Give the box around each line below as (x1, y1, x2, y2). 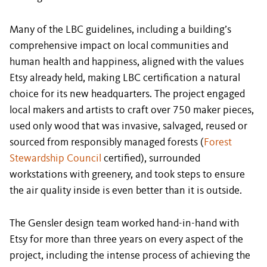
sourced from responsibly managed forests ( (10, 137, 204, 148)
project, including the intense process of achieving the (10, 250, 250, 261)
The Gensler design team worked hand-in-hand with (10, 218, 239, 229)
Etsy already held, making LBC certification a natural (10, 73, 240, 83)
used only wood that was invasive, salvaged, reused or (10, 121, 247, 132)
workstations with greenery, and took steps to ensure (10, 169, 245, 180)
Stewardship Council (10, 153, 101, 164)
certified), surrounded (101, 153, 200, 164)
